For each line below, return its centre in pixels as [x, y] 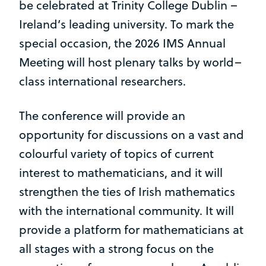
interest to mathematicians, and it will [121, 173]
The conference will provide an [102, 116]
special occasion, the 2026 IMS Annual [122, 43]
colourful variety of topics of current [116, 154]
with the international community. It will [126, 211]
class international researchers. [102, 81]
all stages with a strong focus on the [116, 249]
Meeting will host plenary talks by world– [130, 62]
